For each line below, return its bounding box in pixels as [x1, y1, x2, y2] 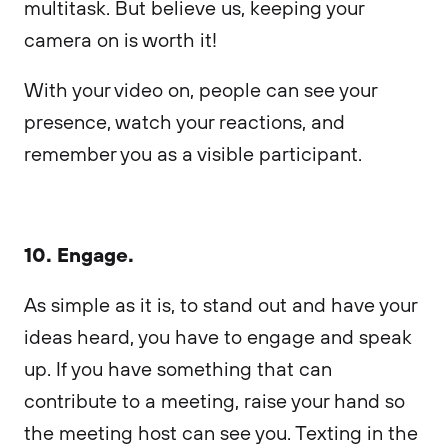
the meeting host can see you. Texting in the [24, 420, 418, 445]
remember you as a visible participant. [24, 141, 362, 166]
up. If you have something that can [24, 356, 332, 381]
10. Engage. [24, 240, 134, 267]
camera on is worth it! [24, 27, 222, 52]
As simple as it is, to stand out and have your [24, 292, 417, 317]
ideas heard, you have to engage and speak [24, 324, 412, 349]
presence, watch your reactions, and [24, 109, 345, 134]
